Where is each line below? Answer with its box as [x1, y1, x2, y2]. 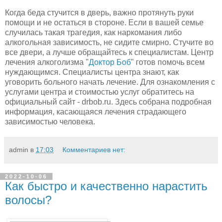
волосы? [5, 193, 52, 207]
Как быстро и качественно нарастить [5, 179, 208, 193]
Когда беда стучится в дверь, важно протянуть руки [5, 8, 194, 17]
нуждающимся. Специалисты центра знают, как [5, 67, 179, 76]
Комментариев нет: [62, 145, 126, 154]
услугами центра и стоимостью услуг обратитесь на [5, 87, 194, 96]
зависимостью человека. [5, 117, 95, 126]
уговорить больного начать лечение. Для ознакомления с [5, 77, 215, 86]
